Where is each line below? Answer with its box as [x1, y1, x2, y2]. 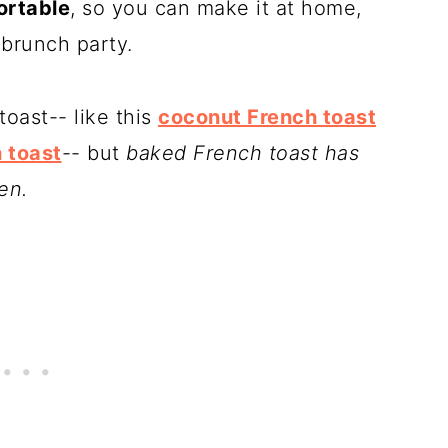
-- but [61, 141, 126, 165]
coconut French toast [158, 105, 376, 129]
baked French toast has [126, 141, 359, 165]
